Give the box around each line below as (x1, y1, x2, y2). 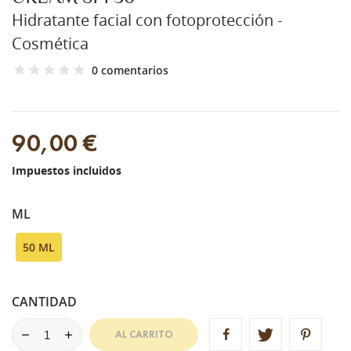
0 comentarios (92, 62, 168, 78)
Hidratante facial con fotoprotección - (12, 9, 282, 31)
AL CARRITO (114, 328, 173, 342)
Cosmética (12, 32, 89, 54)
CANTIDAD (12, 292, 77, 310)
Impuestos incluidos (12, 162, 121, 178)
